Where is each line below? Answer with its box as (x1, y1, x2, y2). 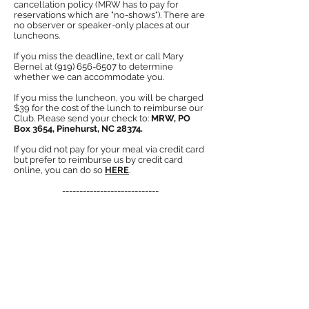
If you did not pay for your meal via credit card (14, 144, 204, 154)
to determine (119, 61, 173, 72)
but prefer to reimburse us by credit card (14, 154, 183, 165)
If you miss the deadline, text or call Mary (14, 51, 183, 61)
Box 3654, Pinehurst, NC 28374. (14, 123, 143, 134)
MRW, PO (151, 113, 190, 123)
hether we (21, 72, 67, 82)
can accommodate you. (67, 72, 166, 82)
